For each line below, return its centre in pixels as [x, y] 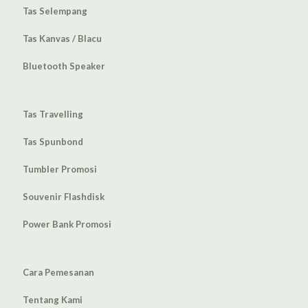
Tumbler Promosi [60, 169]
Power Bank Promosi [67, 224]
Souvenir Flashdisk [64, 197]
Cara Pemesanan [58, 273]
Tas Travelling [53, 114]
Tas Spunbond [53, 142]
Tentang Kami [53, 300]
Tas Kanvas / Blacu [62, 39]
